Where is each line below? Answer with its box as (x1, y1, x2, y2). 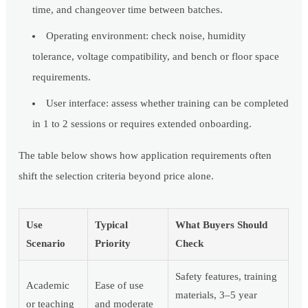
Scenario (26, 238, 66, 250)
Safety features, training (175, 271, 278, 283)
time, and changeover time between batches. (32, 4, 223, 16)
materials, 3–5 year (175, 289, 258, 301)
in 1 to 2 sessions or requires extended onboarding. (32, 118, 252, 130)
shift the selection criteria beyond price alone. (19, 170, 214, 182)
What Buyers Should (175, 219, 268, 231)
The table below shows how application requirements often (19, 150, 272, 162)
